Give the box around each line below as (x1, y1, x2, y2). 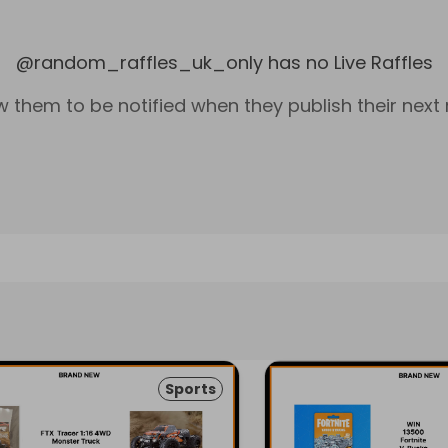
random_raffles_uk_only (33, 50, 263, 75)
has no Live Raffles (267, 50, 433, 75)
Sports (165, 379, 216, 399)
